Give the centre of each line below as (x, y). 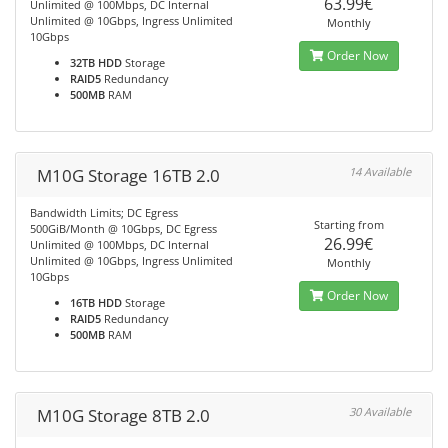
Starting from (348, 224)
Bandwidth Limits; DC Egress (104, 212)
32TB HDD (96, 62)
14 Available (380, 171)
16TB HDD (96, 302)
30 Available (380, 411)
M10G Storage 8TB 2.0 (123, 415)
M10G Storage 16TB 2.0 (128, 175)
